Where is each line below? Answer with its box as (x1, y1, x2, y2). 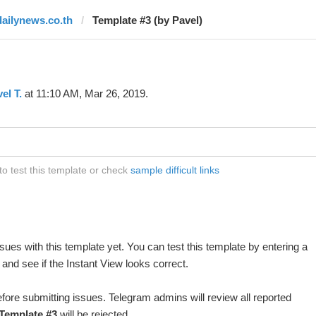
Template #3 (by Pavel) (92, 14, 202, 26)
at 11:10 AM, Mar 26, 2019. (21, 87, 148, 99)
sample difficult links (130, 164, 219, 176)
